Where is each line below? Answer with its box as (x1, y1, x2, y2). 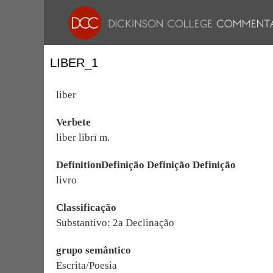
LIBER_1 (50, 56, 98, 69)
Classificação (56, 202, 116, 213)
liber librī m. (56, 132, 110, 143)
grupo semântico (56, 244, 131, 256)
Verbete (56, 116, 91, 128)
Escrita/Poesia (56, 260, 117, 271)
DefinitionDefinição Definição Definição (56, 159, 236, 171)
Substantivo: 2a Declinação (56, 217, 174, 229)
